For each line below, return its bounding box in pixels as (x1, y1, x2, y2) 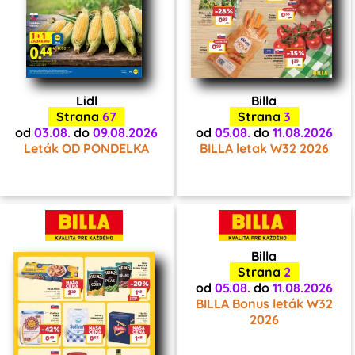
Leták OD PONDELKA (24, 140, 149, 157)
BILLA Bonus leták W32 (195, 296, 333, 312)
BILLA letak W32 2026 (199, 140, 329, 157)
